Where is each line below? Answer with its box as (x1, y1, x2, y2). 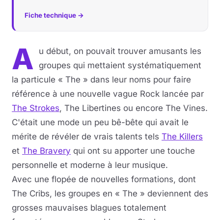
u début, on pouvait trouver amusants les (39, 46, 201, 56)
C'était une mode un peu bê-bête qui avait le (12, 117, 189, 127)
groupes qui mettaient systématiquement (39, 60, 201, 70)
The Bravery (22, 146, 71, 156)
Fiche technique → (25, 11, 84, 19)
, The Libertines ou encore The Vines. (59, 103, 208, 113)
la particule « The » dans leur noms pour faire (12, 75, 191, 84)
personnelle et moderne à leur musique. (12, 160, 168, 170)
